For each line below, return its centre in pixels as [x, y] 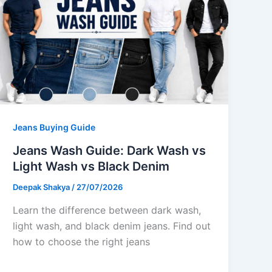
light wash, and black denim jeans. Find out [112, 226]
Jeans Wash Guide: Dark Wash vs [110, 151]
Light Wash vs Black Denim [91, 167]
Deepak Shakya [42, 187]
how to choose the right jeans [82, 241]
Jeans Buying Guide [54, 127]
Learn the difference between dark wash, [107, 210]
